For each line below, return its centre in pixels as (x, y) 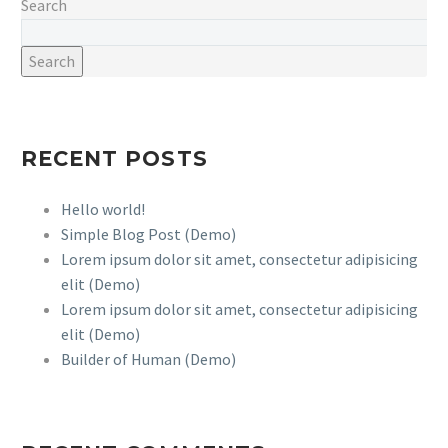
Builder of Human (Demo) (148, 359)
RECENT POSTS (114, 159)
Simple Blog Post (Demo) (148, 234)
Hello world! (103, 209)
